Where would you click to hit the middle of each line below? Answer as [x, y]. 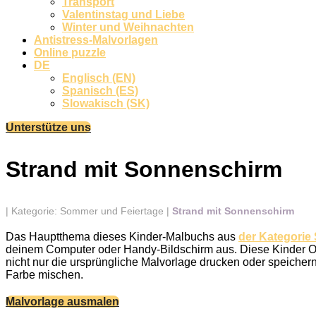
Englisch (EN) [99, 78]
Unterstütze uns [48, 127]
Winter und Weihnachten [128, 27]
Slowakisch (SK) [106, 103]
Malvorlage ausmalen [62, 302]
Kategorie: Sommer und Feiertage [87, 211]
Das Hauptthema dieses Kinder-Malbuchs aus [122, 237]
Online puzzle [70, 53]
